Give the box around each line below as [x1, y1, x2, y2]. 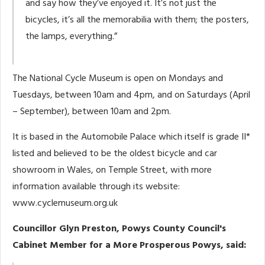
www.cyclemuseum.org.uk [12, 195, 118, 211]
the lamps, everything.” [25, 28, 117, 44]
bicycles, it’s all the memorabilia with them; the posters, [25, 12, 249, 28]
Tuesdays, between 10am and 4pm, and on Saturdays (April [12, 87, 250, 103]
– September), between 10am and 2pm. [12, 104, 171, 119]
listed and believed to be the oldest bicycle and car [12, 146, 217, 161]
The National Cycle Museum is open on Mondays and [12, 70, 223, 86]
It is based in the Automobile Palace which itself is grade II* [12, 129, 250, 145]
